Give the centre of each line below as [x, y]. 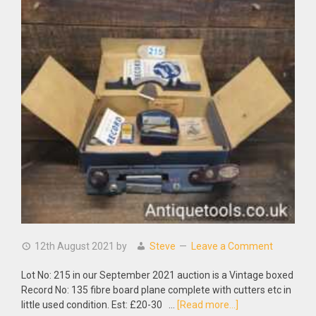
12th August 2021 [74, 246]
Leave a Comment [232, 246]
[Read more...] [208, 305]
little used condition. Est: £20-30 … [99, 305]
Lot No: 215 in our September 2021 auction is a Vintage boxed [157, 275]
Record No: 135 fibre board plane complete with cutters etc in [156, 290]
